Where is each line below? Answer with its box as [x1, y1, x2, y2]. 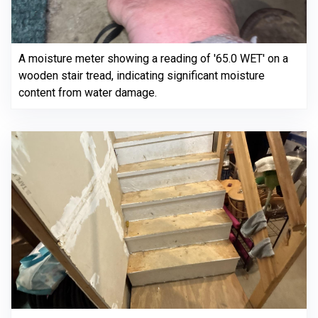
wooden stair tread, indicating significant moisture [18, 69, 265, 82]
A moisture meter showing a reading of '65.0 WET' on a [18, 52, 288, 65]
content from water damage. [18, 86, 157, 99]
